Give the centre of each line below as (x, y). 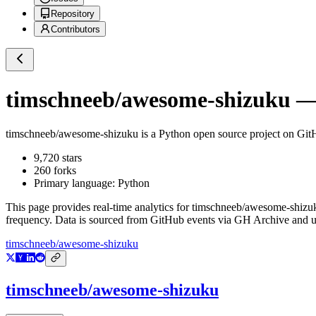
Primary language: (76, 183)
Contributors (75, 30)
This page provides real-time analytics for (99, 207)
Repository (73, 14)
